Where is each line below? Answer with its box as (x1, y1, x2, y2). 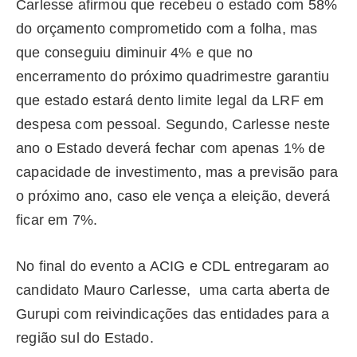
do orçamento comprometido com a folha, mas (16, 21, 318, 37)
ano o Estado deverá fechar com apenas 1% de (16, 140, 325, 157)
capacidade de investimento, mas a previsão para (16, 164, 339, 181)
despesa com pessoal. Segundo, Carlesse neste (16, 116, 330, 133)
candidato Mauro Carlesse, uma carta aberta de (16, 281, 331, 298)
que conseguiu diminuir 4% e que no (16, 45, 253, 61)
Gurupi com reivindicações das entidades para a (16, 305, 330, 322)
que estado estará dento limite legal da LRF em (16, 92, 324, 109)
